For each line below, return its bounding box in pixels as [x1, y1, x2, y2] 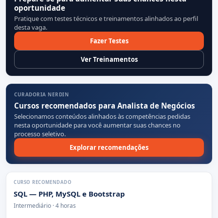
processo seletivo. [14, 129, 66, 139]
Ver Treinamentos [80, 55, 138, 64]
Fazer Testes [90, 36, 128, 46]
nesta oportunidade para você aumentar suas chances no [14, 121, 181, 130]
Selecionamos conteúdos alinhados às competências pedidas [14, 112, 190, 121]
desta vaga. [14, 23, 47, 32]
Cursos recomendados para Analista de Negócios [14, 101, 195, 111]
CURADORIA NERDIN [14, 91, 69, 98]
